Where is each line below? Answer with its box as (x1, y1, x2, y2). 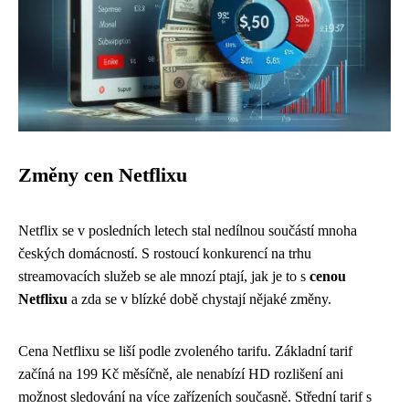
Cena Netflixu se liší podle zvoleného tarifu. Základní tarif (18, 342, 352, 359)
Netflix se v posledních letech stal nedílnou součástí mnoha (18, 222, 357, 238)
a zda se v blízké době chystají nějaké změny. (68, 290, 331, 307)
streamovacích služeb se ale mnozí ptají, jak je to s (18, 267, 309, 284)
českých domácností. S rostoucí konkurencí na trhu (18, 245, 311, 261)
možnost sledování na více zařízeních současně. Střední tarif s (18, 388, 372, 404)
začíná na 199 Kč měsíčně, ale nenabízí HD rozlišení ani (18, 365, 343, 382)
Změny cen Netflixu (18, 163, 187, 186)
